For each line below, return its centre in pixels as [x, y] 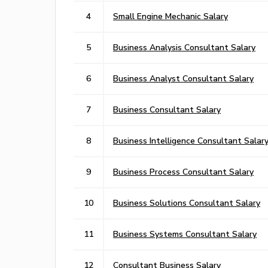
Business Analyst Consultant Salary [183, 78]
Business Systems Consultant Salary [185, 234]
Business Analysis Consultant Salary [184, 47]
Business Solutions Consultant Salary [187, 202]
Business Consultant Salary [167, 109]
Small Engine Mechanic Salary [170, 16]
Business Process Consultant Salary [183, 171]
